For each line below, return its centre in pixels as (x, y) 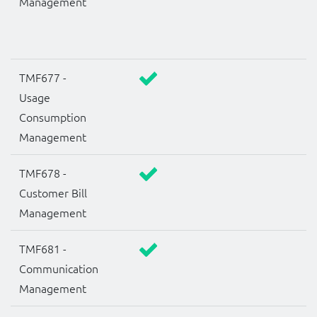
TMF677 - (43, 77)
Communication (59, 269)
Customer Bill (53, 193)
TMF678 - (43, 173)
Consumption (53, 117)
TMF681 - (43, 249)
